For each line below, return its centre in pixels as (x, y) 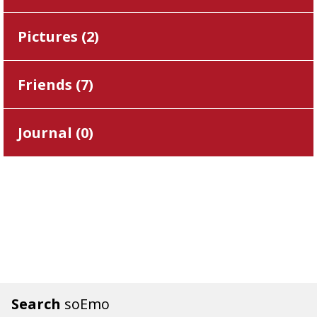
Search (38, 304)
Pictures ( (52, 37)
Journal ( (49, 133)
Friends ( (49, 85)
